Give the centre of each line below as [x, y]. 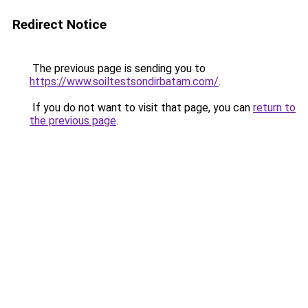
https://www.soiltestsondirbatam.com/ [124, 81]
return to [274, 108]
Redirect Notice [59, 24]
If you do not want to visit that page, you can [141, 108]
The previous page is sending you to [118, 68]
